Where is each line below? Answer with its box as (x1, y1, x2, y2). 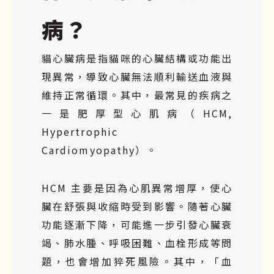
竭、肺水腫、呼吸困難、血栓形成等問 (42, 235, 232, 250)
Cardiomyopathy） (42, 142, 147, 157)
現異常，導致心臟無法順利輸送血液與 (42, 68, 232, 84)
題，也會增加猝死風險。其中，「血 (42, 253, 232, 268)
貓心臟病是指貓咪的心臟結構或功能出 (42, 50, 232, 65)
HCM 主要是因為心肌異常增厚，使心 (42, 180, 232, 195)
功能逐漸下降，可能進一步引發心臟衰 (42, 217, 232, 232)
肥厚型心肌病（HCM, (77, 105, 232, 120)
